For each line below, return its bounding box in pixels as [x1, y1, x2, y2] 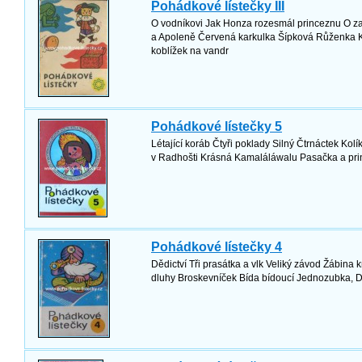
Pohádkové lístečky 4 [151, 240, 282, 254]
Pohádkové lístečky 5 [151, 120, 282, 133]
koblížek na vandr [151, 45, 229, 57]
